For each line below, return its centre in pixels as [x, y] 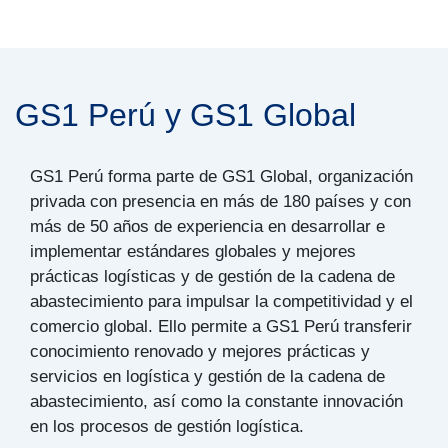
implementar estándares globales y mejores [193, 250]
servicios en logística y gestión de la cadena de [207, 375]
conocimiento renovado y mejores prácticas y [200, 350]
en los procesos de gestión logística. [169, 425]
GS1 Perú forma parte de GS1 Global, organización [221, 175]
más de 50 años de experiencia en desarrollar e [207, 225]
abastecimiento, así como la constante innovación [216, 400]
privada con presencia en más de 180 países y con [220, 200]
